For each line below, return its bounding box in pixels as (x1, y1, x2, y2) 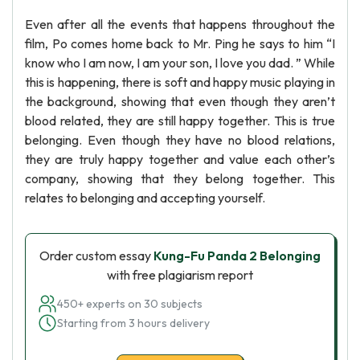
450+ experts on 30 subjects (57, 297, 202, 311)
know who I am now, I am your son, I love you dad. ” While (25, 55, 335, 71)
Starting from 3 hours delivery (57, 316, 210, 330)
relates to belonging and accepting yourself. (25, 190, 265, 206)
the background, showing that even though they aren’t (25, 93, 335, 109)
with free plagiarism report (107, 267, 253, 283)
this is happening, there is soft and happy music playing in (25, 74, 335, 90)
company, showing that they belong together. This (25, 170, 335, 186)
